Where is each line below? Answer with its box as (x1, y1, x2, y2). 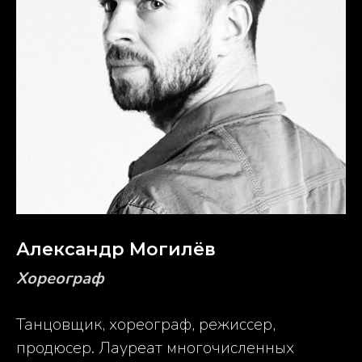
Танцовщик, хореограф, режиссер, (16, 314, 276, 336)
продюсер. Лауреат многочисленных (16, 337, 294, 360)
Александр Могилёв (16, 238, 216, 261)
